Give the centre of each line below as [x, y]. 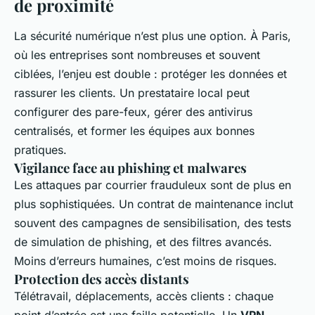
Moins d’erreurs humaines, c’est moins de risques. [146, 261]
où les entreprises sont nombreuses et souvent [137, 55]
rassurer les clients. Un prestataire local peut [132, 93]
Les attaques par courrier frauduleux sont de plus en [153, 185]
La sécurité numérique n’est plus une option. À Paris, [153, 36]
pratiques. [40, 150]
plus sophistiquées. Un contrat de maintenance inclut [154, 204]
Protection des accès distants [102, 279]
